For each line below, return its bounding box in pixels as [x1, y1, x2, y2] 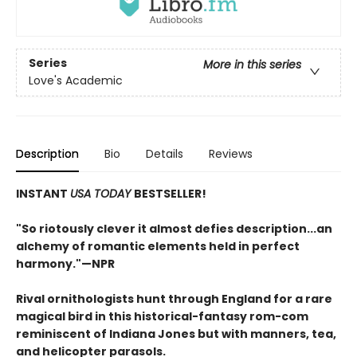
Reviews [209, 145, 253, 162]
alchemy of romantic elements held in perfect [16, 237, 300, 254]
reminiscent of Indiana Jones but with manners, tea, [16, 325, 336, 342]
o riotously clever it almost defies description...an [29, 220, 332, 237]
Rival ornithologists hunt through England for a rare [16, 290, 332, 307]
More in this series [203, 57, 301, 73]
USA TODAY [70, 185, 134, 202]
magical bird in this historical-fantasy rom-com [16, 308, 308, 324]
